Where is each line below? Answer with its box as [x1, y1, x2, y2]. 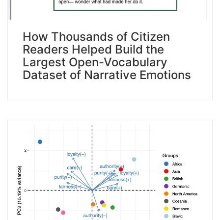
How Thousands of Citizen [23, 29, 170, 44]
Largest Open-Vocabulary [23, 55, 167, 69]
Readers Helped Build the [23, 42, 164, 56]
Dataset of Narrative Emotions [23, 67, 191, 82]
